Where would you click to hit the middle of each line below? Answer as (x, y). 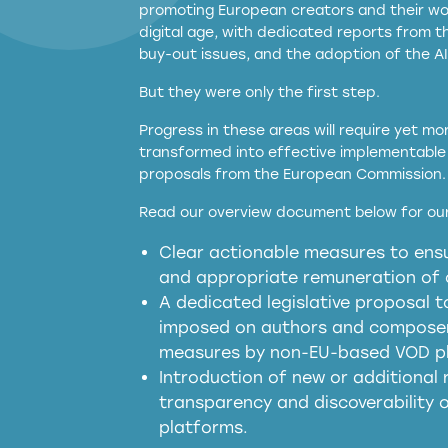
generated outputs (241, 365)
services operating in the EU (278, 215)
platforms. (204, 427)
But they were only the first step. (260, 92)
